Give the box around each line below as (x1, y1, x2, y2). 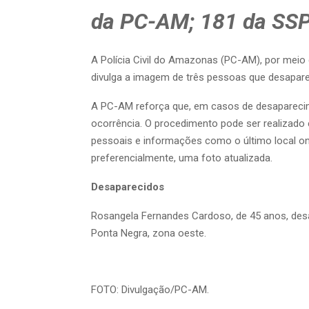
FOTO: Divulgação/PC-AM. (91, 283, 209, 297)
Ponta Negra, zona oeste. (91, 227, 206, 240)
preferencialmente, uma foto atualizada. (91, 152, 272, 165)
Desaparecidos (91, 181, 164, 194)
